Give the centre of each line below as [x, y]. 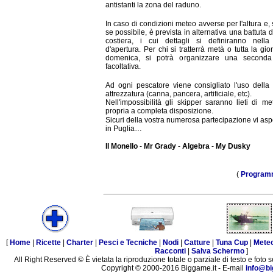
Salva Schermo [218, 251]
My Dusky [233, 147]
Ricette [48, 243]
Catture [197, 243]
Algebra [196, 147]
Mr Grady [161, 147]
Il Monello [122, 147]
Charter [80, 243]
